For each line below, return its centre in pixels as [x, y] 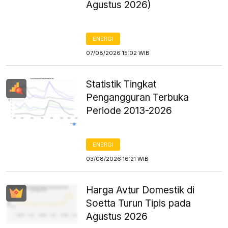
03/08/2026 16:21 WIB [118, 159]
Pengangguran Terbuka [138, 97]
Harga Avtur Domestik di [140, 190]
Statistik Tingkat [121, 84]
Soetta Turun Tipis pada [139, 203]
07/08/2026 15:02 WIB [118, 53]
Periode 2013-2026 [129, 111]
